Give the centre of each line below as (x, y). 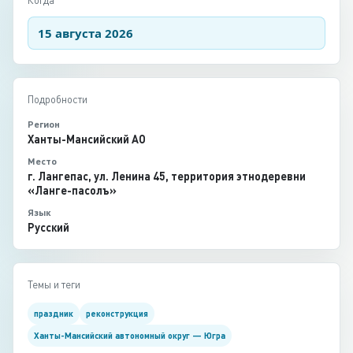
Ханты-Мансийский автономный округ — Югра (130, 335)
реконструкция (117, 313)
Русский (48, 227)
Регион (44, 124)
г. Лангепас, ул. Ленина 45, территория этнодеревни (167, 176)
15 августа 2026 (85, 33)
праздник (54, 313)
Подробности (58, 99)
